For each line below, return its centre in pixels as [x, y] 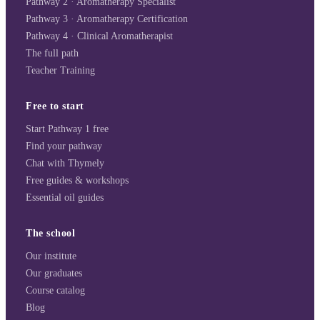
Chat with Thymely [65, 164]
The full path [52, 54]
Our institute [51, 256]
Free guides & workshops [77, 181]
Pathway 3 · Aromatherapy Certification [107, 19]
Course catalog [55, 291]
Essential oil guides [65, 198]
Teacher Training [60, 71]
